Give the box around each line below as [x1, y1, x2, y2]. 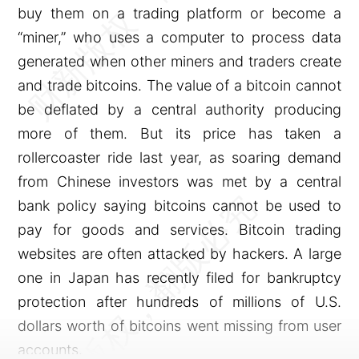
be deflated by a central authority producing [18, 100, 341, 118]
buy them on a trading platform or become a [18, 4, 341, 22]
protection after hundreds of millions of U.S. [18, 292, 341, 310]
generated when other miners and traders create [18, 52, 341, 70]
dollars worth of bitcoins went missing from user [18, 317, 341, 334]
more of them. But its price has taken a [18, 124, 341, 142]
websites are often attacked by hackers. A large [18, 244, 341, 262]
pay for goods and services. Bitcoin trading [18, 220, 341, 238]
